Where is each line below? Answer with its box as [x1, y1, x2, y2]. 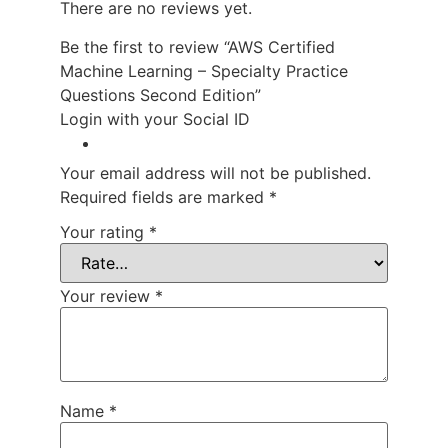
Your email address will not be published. [60, 162, 371, 183]
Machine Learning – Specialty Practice [60, 60, 348, 81]
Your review [60, 286, 155, 307]
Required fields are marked [60, 186, 269, 207]
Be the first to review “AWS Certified [60, 36, 335, 57]
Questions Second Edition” [60, 84, 261, 105]
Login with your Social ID [60, 108, 250, 129]
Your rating [60, 222, 149, 243]
